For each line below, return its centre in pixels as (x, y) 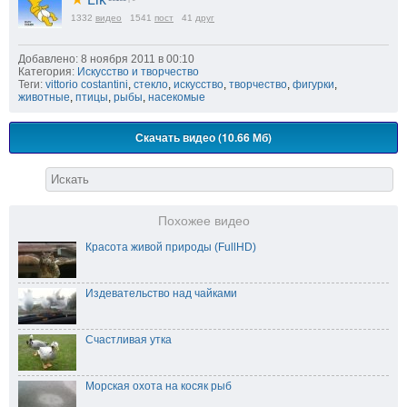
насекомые (177, 97)
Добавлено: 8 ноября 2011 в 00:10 (106, 59)
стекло (151, 84)
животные (44, 97)
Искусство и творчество (138, 71)
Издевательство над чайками (161, 293)
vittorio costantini (87, 84)
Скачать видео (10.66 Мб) (203, 137)
